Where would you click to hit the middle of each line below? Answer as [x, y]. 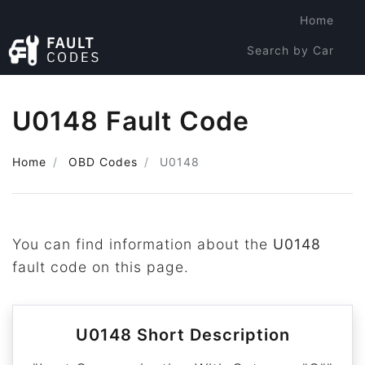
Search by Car [290, 50]
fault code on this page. [101, 267]
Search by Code [285, 80]
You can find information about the [143, 244]
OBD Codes [103, 162]
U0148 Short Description [182, 335]
